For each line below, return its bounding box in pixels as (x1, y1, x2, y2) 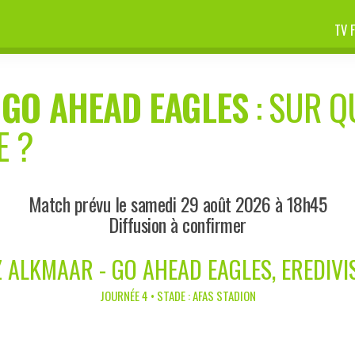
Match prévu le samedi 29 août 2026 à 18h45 (28, 189, 327, 218)
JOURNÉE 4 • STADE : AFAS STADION (99, 286, 256, 304)
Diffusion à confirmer (109, 209, 246, 239)
